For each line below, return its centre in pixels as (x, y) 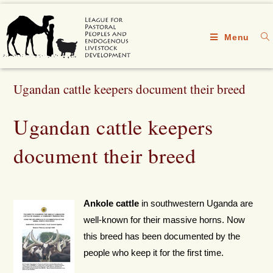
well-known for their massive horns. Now (165, 220)
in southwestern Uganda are (196, 203)
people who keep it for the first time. (154, 253)
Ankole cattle (112, 203)
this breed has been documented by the (162, 236)
